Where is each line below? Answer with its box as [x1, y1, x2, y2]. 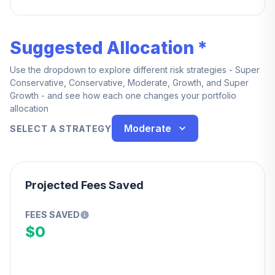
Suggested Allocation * [10, 37, 207, 58]
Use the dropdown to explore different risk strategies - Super [10, 64, 260, 75]
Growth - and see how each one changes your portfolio [10, 90, 236, 101]
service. [25, 1, 59, 13]
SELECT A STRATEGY [10, 123, 112, 134]
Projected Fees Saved [25, 179, 144, 192]
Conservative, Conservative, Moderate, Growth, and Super [10, 77, 249, 88]
